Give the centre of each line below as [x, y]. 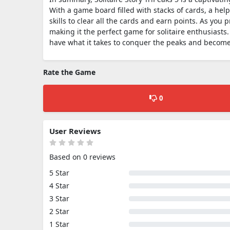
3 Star [59, 198]
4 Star [59, 186]
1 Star [59, 224]
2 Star [59, 211]
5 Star [59, 173]
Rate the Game [69, 72]
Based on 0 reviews [82, 157]
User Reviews [75, 131]
